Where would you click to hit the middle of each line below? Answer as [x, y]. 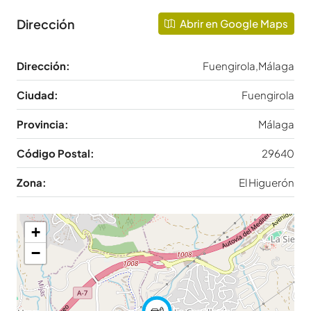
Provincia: [43, 124]
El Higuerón [267, 183]
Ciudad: [37, 95]
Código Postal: [56, 153]
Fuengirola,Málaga [249, 66]
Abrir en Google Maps [233, 24]
